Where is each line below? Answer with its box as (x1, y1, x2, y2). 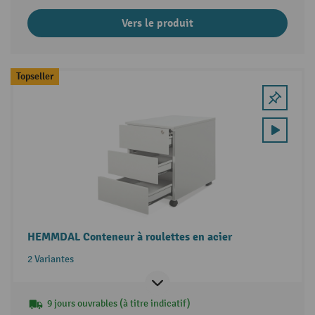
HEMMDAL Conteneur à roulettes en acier (27, 230, 232, 245)
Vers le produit (122, 16, 193, 31)
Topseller (15, 70, 53, 83)
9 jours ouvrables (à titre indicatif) (46, 297, 191, 310)
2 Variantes (27, 253, 74, 266)
